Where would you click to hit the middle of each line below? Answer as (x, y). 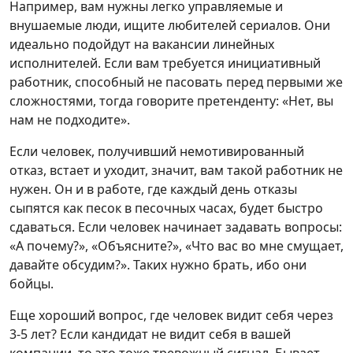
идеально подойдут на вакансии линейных (142, 44)
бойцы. (32, 284)
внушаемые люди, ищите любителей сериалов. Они (170, 25)
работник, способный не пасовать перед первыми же (176, 82)
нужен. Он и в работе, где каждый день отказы (153, 189)
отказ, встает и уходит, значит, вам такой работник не (176, 170)
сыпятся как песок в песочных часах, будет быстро (166, 208)
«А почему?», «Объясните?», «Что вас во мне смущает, (176, 246)
